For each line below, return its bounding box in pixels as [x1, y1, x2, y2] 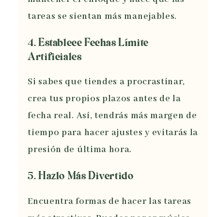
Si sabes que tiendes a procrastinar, [28, 76, 186, 88]
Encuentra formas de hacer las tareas [28, 195, 192, 207]
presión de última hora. [28, 144, 132, 156]
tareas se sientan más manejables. [28, 11, 177, 23]
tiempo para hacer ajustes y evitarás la [28, 127, 199, 139]
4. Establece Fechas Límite [28, 37, 149, 49]
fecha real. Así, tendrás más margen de [28, 110, 197, 122]
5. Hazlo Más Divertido [28, 170, 134, 182]
